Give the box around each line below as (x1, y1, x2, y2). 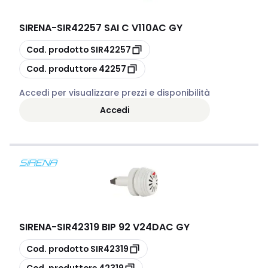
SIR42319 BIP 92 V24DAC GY (57, 220, 190, 234)
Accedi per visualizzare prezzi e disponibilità (19, 87, 210, 99)
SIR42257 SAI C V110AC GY (57, 21, 182, 35)
